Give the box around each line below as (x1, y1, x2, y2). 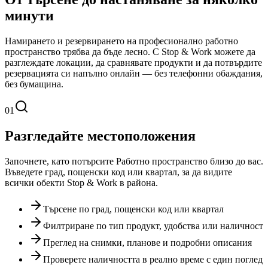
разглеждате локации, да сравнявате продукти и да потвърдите (5, 57, 262, 68)
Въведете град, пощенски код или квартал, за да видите (5, 166, 232, 177)
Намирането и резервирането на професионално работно (5, 35, 238, 46)
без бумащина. (5, 78, 63, 89)
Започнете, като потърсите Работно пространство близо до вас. (5, 156, 263, 166)
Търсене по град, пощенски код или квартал (43, 203, 224, 214)
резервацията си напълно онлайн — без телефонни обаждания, (5, 68, 263, 78)
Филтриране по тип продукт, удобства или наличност (43, 220, 263, 231)
